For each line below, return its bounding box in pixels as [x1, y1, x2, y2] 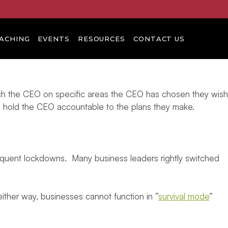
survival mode [158, 191, 209, 202]
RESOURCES [77, 35, 125, 43]
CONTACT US [133, 35, 185, 43]
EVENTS [38, 35, 70, 43]
